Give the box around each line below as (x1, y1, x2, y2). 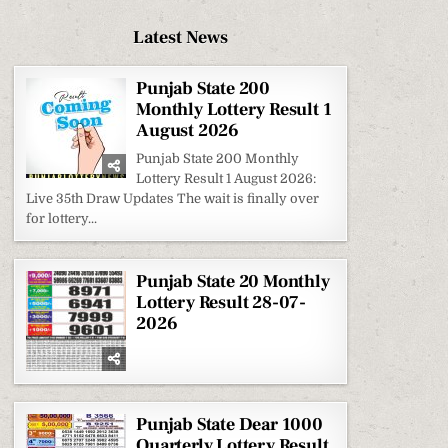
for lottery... (26, 211, 98, 226)
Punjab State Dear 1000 (136, 413, 323, 436)
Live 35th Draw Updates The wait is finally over (26, 191, 320, 206)
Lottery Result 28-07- (136, 291, 307, 314)
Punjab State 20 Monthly (136, 270, 330, 293)
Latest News (133, 26, 229, 49)
